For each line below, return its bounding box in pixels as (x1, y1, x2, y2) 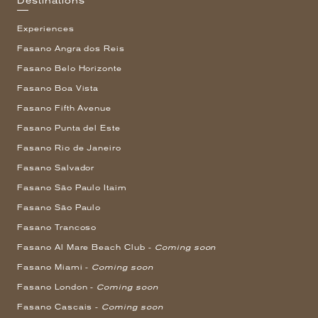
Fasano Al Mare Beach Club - (17, 243, 155, 252)
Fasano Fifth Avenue (17, 104, 112, 113)
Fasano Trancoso (17, 224, 97, 232)
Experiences (17, 25, 75, 33)
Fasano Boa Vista (17, 84, 99, 93)
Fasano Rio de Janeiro (17, 144, 122, 153)
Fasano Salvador (17, 164, 95, 172)
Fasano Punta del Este (17, 124, 121, 133)
